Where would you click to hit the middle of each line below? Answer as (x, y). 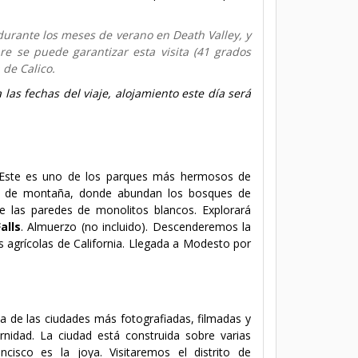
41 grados (224, 51)
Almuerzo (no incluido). (88, 226)
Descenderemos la (199, 226)
